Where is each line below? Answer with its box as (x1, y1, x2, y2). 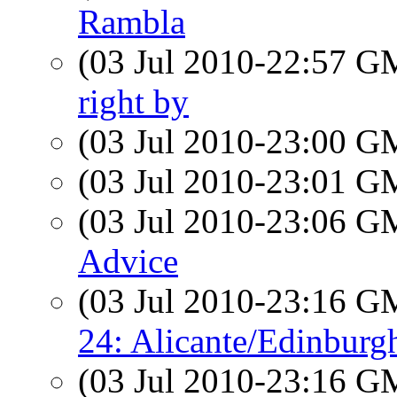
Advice (78, 242, 178, 280)
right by (78, 82, 189, 121)
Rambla (78, 3, 185, 41)
